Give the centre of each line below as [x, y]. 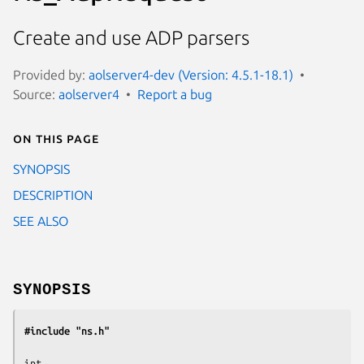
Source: [36, 94]
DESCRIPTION [53, 195]
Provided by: [51, 74]
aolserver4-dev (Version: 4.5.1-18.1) [191, 74]
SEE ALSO [41, 221]
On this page [56, 138]
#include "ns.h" [67, 330]
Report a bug [175, 94]
